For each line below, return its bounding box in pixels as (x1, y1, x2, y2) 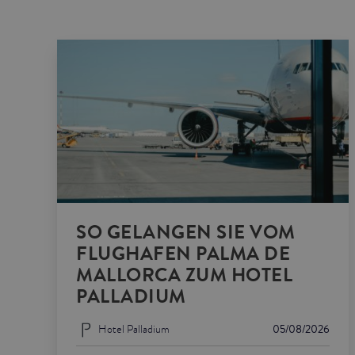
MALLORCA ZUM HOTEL (76, 261, 292, 289)
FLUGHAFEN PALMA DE (76, 239, 290, 268)
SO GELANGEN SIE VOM (76, 218, 296, 246)
